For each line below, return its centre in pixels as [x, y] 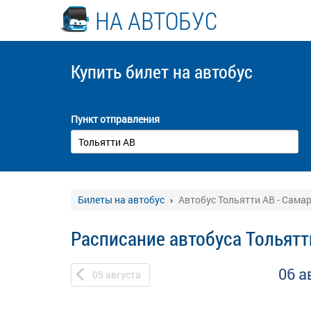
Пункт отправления [115, 119]
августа [123, 275]
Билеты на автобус [121, 200]
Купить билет [122, 72]
